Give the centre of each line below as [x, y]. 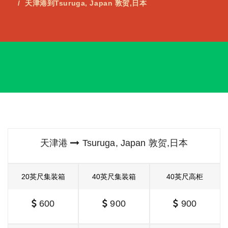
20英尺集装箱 [43, 177]
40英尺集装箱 [114, 177]
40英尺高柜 [185, 177]
